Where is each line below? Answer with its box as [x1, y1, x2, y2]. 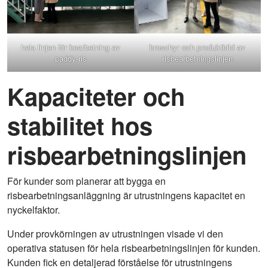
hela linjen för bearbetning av [21, 41, 120, 53]
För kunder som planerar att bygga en [7, 174, 166, 188]
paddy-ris [54, 53, 87, 65]
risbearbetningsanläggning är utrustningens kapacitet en [7, 188, 245, 203]
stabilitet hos [7, 108, 153, 143]
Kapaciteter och [7, 79, 185, 114]
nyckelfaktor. [7, 203, 60, 217]
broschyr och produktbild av [150, 41, 245, 53]
